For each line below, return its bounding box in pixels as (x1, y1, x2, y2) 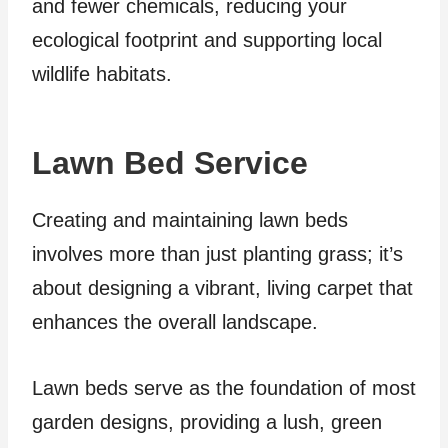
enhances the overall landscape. (32, 311, 324, 334)
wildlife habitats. (32, 63, 172, 86)
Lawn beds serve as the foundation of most (32, 377, 416, 400)
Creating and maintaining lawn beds (32, 209, 348, 232)
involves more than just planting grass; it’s (32, 243, 403, 266)
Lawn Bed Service (32, 145, 317, 182)
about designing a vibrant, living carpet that (32, 277, 413, 300)
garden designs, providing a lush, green (32, 411, 382, 434)
